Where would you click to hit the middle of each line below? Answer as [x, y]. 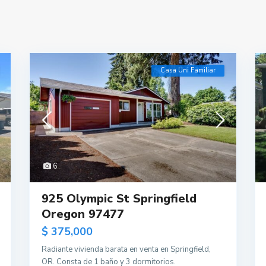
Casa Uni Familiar [188, 71]
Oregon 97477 [83, 214]
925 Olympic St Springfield [119, 198]
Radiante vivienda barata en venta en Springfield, [126, 249]
